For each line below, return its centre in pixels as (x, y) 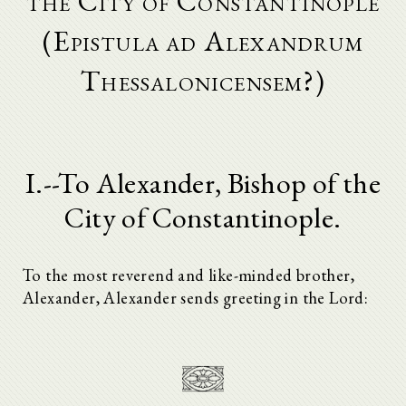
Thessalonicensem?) (203, 81)
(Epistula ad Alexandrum (203, 41)
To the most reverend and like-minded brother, (188, 275)
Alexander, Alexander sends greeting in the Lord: (196, 297)
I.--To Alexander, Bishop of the (203, 183)
